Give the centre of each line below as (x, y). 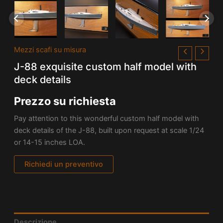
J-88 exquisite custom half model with (105, 67)
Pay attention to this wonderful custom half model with (106, 118)
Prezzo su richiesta (65, 101)
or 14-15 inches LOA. (49, 142)
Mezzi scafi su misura (50, 50)
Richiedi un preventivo (63, 165)
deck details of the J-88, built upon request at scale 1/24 (109, 130)
